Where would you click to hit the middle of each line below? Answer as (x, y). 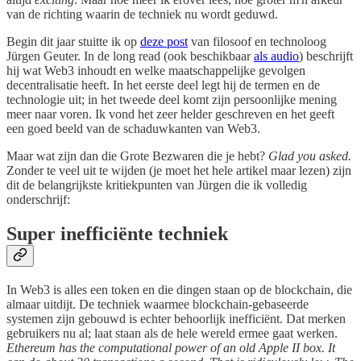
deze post (164, 42)
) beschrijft (326, 56)
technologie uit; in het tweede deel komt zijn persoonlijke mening (172, 100)
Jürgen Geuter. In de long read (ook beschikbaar (130, 56)
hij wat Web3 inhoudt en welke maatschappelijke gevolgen (156, 71)
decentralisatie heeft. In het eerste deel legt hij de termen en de (163, 85)
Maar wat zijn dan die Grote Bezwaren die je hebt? (137, 156)
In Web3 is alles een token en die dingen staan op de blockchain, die (179, 290)
